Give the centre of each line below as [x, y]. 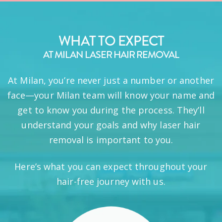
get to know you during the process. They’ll [111, 110]
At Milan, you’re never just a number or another [111, 80]
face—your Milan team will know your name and [111, 95]
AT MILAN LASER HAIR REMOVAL [111, 55]
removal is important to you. [111, 140]
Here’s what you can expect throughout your [111, 166]
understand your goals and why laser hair [111, 125]
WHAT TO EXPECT [111, 41]
